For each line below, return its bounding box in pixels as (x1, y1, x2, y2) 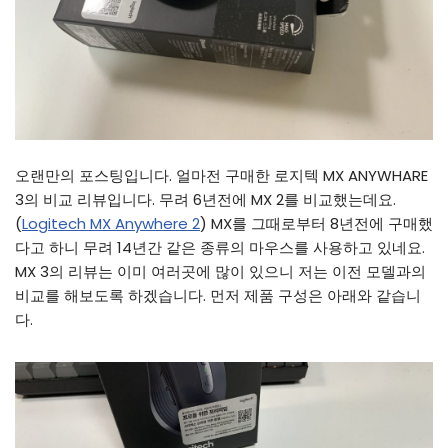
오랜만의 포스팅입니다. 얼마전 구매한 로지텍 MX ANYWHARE (15, 165, 428, 187)
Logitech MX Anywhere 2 (22, 213, 200, 235)
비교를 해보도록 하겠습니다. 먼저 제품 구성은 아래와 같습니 (15, 285, 421, 307)
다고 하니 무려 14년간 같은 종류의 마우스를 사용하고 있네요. (15, 237, 425, 259)
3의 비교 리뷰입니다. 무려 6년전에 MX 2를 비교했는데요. (15, 189, 396, 211)
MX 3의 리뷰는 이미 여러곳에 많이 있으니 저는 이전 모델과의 (15, 261, 426, 283)
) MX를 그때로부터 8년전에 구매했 (200, 213, 433, 235)
